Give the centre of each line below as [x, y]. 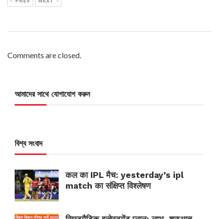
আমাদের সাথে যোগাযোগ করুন [52, 94]
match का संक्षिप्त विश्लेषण [108, 186]
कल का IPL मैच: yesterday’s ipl [125, 175]
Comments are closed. [44, 55]
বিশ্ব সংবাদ [29, 144]
